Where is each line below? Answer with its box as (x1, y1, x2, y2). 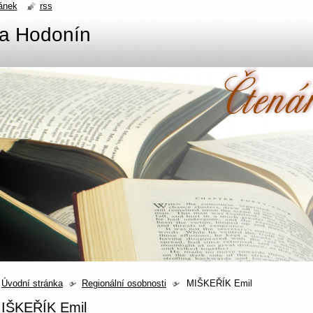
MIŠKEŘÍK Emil (187, 278, 252, 289)
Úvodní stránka (1, 278, 63, 289)
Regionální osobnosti (82, 278, 166, 289)
